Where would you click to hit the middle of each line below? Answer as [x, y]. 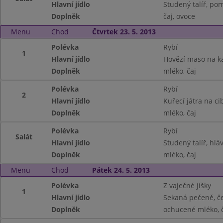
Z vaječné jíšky [187, 185]
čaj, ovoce [179, 16]
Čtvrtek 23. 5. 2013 [124, 32]
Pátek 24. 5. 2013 [121, 170]
